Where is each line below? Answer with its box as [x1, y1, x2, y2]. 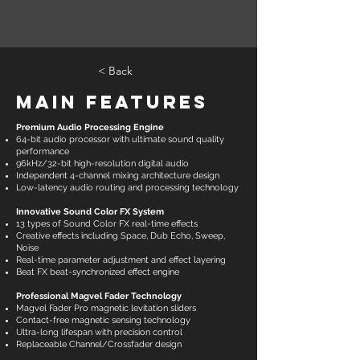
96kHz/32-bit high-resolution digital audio [16, 158, 189, 169]
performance [16, 146, 69, 157]
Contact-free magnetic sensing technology [16, 315, 190, 325]
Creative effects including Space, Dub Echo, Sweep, [16, 231, 225, 241]
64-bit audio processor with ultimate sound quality [16, 134, 224, 145]
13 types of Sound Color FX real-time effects [16, 219, 198, 229]
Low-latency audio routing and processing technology [16, 182, 239, 193]
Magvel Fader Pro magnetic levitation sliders [16, 303, 196, 313]
